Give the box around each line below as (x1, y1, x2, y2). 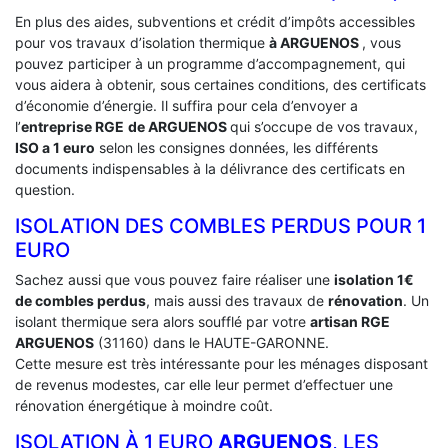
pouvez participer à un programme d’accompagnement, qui (15, 55, 405, 73)
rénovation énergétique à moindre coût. (15, 397, 273, 415)
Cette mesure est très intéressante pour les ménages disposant (15, 355, 428, 373)
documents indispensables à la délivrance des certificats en (15, 160, 405, 178)
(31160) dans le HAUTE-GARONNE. (94, 334, 329, 352)
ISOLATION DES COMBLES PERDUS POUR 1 (15, 214, 426, 239)
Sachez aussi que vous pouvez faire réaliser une (15, 271, 334, 289)
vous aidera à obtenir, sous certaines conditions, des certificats (15, 76, 426, 94)
